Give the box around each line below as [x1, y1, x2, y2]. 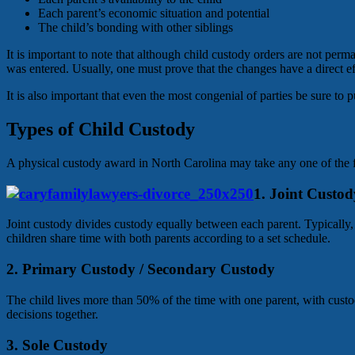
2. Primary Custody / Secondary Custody [6, 261, 275, 278]
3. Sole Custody [6, 336, 108, 353]
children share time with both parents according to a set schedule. [6, 231, 330, 246]
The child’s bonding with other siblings [38, 21, 233, 35]
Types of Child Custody [6, 119, 195, 140]
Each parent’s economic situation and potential [38, 6, 269, 21]
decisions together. [6, 307, 98, 321]
